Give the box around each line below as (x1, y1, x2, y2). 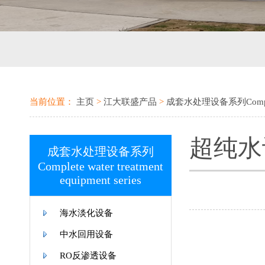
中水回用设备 (60, 230, 113, 239)
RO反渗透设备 (60, 251, 117, 260)
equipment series (60, 173, 141, 186)
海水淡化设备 (60, 208, 113, 218)
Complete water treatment (38, 160, 163, 173)
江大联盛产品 (104, 97, 157, 106)
